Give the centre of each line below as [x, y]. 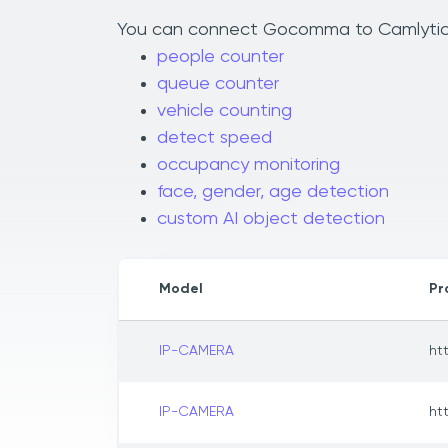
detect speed [214, 138]
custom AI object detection [271, 219]
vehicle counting [224, 111]
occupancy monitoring [248, 165]
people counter [220, 57]
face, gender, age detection [273, 192]
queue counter [218, 84]
